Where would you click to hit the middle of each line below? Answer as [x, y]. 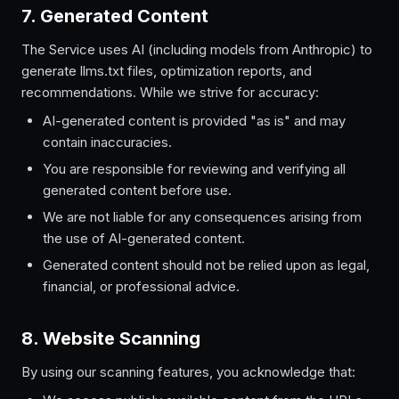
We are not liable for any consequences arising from [202, 217]
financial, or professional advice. [141, 286]
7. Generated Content [115, 16]
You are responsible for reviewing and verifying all [194, 169]
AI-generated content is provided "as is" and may [194, 121]
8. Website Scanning [111, 338]
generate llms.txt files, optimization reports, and [167, 71]
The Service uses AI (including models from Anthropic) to [197, 49]
